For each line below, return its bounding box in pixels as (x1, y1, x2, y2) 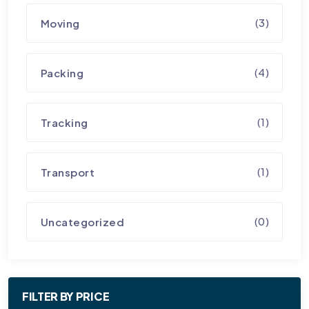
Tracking (40, 116, 88, 130)
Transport (40, 166, 95, 179)
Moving (40, 17, 80, 30)
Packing (40, 66, 84, 80)
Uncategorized (40, 215, 125, 229)
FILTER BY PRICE (22, 288, 110, 303)
